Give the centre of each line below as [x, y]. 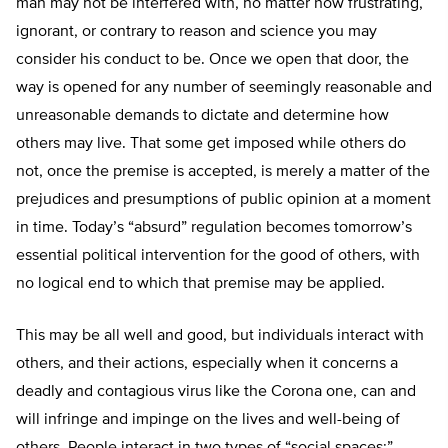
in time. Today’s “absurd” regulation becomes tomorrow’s [214, 227]
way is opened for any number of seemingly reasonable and [224, 87]
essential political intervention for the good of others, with [218, 255]
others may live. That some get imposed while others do [211, 143]
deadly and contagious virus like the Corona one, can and [216, 391]
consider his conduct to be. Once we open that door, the [212, 59]
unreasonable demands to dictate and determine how [202, 115]
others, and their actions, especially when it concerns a [207, 363]
